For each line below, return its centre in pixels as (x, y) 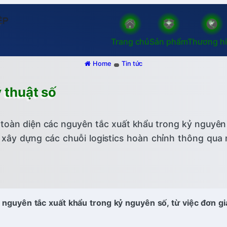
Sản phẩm (169, 42)
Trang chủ (130, 42)
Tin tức (132, 64)
